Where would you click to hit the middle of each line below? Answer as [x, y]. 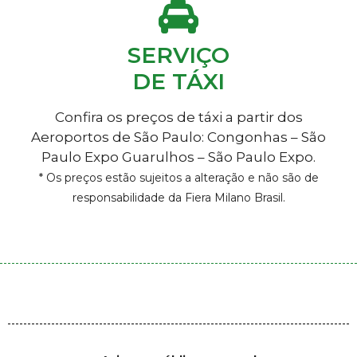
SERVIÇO [178, 55]
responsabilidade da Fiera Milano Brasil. [178, 198]
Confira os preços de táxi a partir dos [178, 118]
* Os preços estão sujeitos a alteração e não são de [178, 178]
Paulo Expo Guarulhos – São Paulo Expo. [178, 157]
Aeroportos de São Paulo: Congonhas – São [178, 137]
